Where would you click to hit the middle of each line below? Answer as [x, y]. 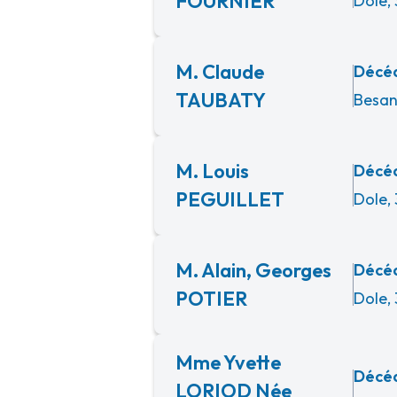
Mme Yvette [228, 362]
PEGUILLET [230, 199]
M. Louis [212, 171]
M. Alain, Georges [253, 270]
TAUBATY [221, 100]
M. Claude [220, 72]
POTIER [211, 299]
